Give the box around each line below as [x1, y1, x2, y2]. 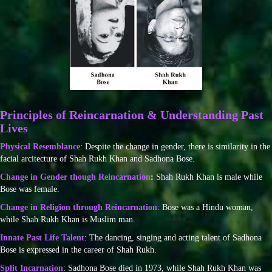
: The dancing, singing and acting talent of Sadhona [84, 233, 262, 242]
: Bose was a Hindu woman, [157, 202, 253, 212]
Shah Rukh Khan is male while [156, 172, 262, 182]
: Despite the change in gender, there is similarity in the [80, 141, 270, 151]
